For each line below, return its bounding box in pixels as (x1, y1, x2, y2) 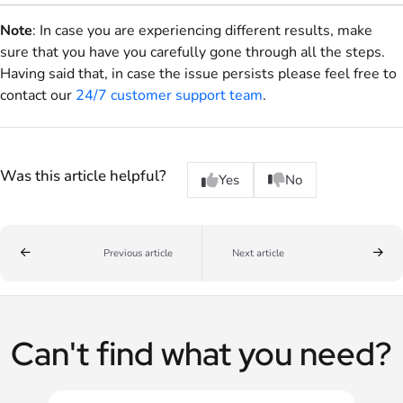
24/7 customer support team (76, 85, 263, 106)
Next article (231, 246, 284, 260)
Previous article (103, 246, 173, 260)
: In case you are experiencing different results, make (32, 21, 372, 41)
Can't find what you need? (11, 331, 392, 375)
